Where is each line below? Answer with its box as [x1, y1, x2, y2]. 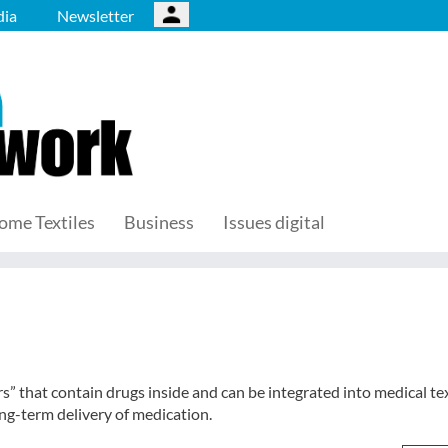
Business [124, 211, 194, 233]
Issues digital [223, 211, 325, 233]
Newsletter [57, 6, 134, 25]
